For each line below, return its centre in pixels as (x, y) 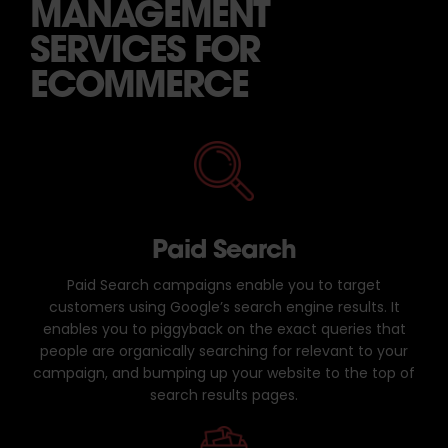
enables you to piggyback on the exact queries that (224, 330)
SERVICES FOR (144, 48)
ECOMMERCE (139, 83)
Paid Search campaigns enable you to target (224, 286)
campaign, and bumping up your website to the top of (224, 374)
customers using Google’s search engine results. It (224, 308)
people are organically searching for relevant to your (224, 352)
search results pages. (224, 396)
